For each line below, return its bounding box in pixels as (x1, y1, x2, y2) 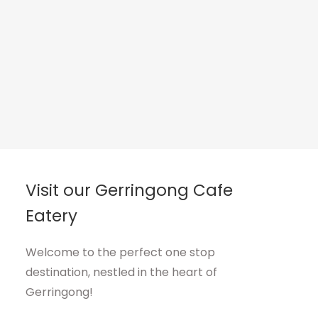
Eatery (26, 204, 78, 228)
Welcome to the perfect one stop (26, 244, 216, 261)
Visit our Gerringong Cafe (26, 179, 234, 202)
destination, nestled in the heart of (26, 264, 218, 281)
